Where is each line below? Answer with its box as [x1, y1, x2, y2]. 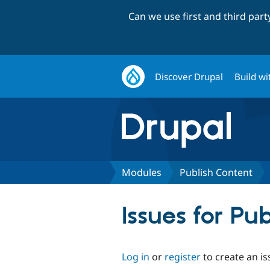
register [165, 250, 201, 263]
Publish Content [180, 165, 253, 179]
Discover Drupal [155, 70, 224, 83]
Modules [122, 165, 162, 179]
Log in [122, 250, 149, 263]
